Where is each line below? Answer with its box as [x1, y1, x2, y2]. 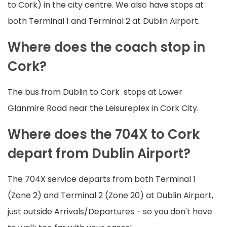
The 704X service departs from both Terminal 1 [8, 173, 196, 185]
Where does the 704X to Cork [8, 125, 200, 144]
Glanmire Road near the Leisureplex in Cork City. [8, 102, 199, 115]
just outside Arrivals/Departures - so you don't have [8, 206, 212, 218]
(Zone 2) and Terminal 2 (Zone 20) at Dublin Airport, [8, 190, 213, 202]
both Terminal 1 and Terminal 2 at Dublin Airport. [8, 15, 200, 27]
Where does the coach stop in [8, 38, 205, 57]
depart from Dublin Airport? [8, 144, 191, 163]
